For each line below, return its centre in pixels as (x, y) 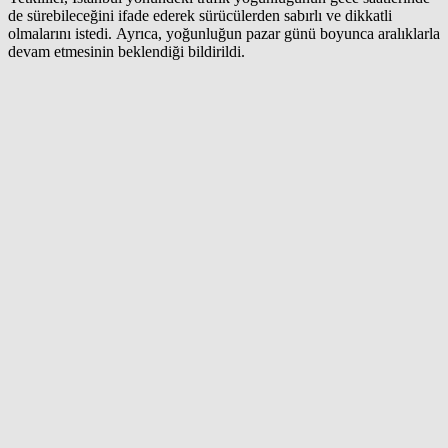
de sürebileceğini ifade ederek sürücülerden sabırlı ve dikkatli (200, 15)
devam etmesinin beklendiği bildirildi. (126, 51)
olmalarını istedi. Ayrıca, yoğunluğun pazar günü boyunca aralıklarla (224, 33)
